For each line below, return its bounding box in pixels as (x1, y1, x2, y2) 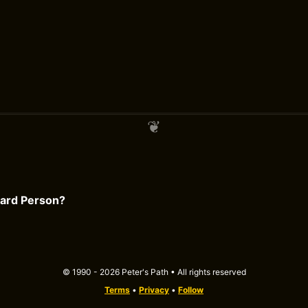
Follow (178, 285, 203, 295)
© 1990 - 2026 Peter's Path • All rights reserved (62, 267, 246, 277)
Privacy (139, 285, 169, 295)
